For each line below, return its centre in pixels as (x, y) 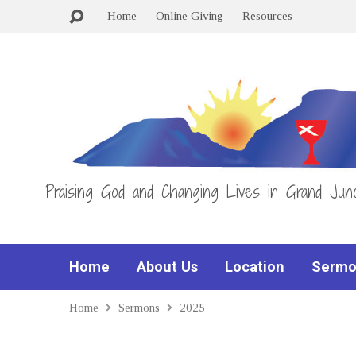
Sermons (139, 307)
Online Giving (190, 15)
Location (255, 267)
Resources (267, 15)
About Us (167, 267)
